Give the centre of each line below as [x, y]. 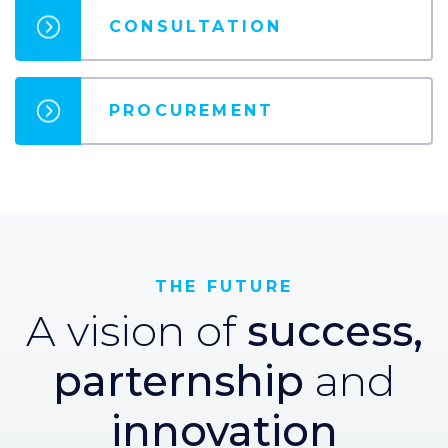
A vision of [136, 330]
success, [334, 330]
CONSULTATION [196, 26]
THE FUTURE [224, 286]
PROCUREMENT [192, 110]
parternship [178, 380]
